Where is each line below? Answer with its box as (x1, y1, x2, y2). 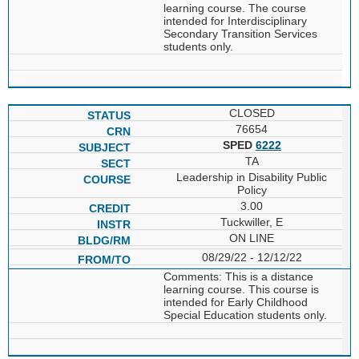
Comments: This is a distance (163, 269, 313, 283)
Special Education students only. (163, 308, 327, 321)
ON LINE (229, 231, 275, 244)
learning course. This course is (163, 282, 319, 296)
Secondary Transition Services (163, 26, 317, 40)
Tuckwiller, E (220, 215, 284, 228)
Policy (236, 183, 267, 196)
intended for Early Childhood (163, 295, 308, 309)
